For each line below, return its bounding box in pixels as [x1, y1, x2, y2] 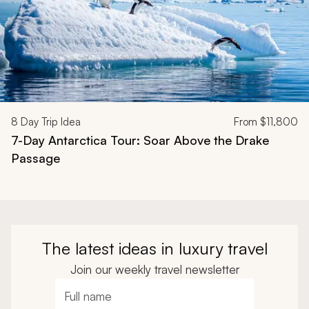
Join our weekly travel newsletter [70, 261, 239, 277]
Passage [11, 150, 60, 166]
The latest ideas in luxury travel [41, 237, 268, 259]
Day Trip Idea [18, 114, 81, 128]
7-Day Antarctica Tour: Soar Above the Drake [11, 132, 269, 148]
